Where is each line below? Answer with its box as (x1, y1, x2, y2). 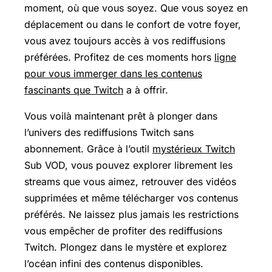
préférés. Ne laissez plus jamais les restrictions (24, 208, 239, 220)
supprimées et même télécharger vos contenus (24, 191, 238, 204)
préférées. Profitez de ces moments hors (24, 50, 214, 63)
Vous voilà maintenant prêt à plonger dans (24, 109, 217, 122)
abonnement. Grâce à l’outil (24, 142, 152, 155)
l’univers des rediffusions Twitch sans (24, 126, 194, 138)
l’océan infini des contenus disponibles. (24, 257, 203, 270)
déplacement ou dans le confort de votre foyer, (24, 18, 241, 30)
